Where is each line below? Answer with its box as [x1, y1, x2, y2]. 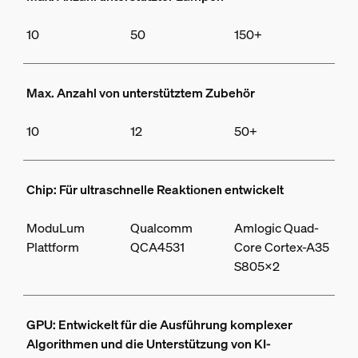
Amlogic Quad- [234, 219, 320, 237]
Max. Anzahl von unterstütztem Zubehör [26, 84, 255, 102]
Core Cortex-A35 [234, 238, 330, 257]
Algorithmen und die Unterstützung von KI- [26, 335, 271, 353]
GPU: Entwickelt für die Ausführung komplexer [26, 316, 292, 334]
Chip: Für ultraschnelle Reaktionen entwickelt [26, 181, 284, 199]
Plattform [26, 238, 79, 257]
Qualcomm [129, 219, 193, 237]
